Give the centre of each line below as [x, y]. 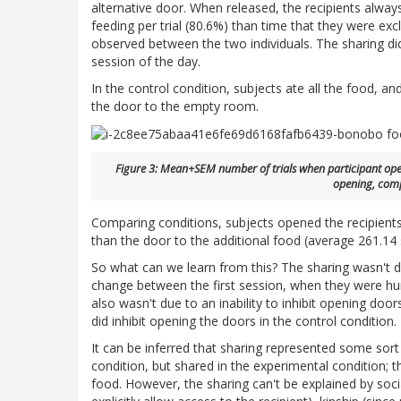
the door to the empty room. [175, 106]
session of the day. [146, 61]
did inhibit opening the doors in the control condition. [244, 321]
